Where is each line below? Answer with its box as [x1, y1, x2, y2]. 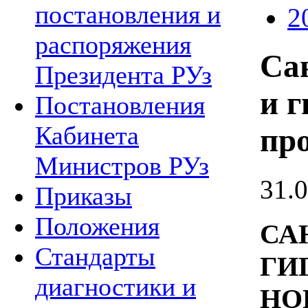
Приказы [35, 181, 132, 210]
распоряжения [35, 30, 191, 59]
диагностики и [35, 272, 196, 301]
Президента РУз [35, 60, 212, 89]
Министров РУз [35, 151, 209, 180]
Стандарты [35, 242, 155, 271]
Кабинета [35, 121, 139, 150]
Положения [35, 212, 159, 241]
